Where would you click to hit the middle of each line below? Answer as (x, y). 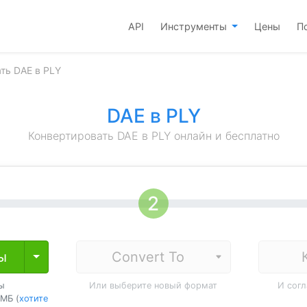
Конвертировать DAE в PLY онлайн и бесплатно (153, 136)
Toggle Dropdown (79, 256)
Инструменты (195, 26)
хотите (33, 298)
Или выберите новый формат (153, 285)
